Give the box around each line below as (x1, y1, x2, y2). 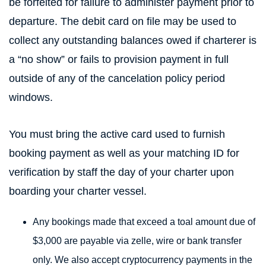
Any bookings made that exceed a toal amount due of (33, 217, 255, 227)
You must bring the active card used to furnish (9, 128, 225, 140)
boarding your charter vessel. (9, 185, 147, 197)
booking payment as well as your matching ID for (9, 147, 239, 159)
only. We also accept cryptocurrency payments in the (33, 255, 252, 265)
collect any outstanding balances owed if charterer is (9, 34, 256, 46)
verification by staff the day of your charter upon (9, 166, 234, 178)
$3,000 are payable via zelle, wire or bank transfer (33, 236, 242, 246)
